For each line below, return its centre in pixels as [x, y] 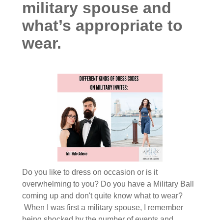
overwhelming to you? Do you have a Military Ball [108, 184]
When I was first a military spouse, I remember [103, 208]
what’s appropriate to [103, 26]
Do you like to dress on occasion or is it [90, 172]
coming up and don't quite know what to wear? [103, 196]
